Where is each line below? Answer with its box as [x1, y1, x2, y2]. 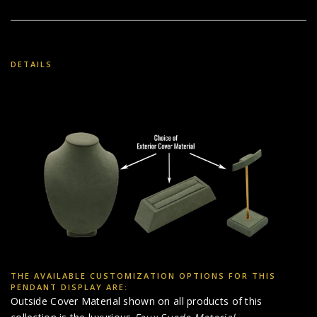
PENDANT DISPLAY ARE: [11, 282, 128, 293]
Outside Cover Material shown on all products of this [11, 294, 263, 309]
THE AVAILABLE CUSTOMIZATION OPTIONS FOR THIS [11, 270, 276, 282]
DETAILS [11, 58, 52, 69]
